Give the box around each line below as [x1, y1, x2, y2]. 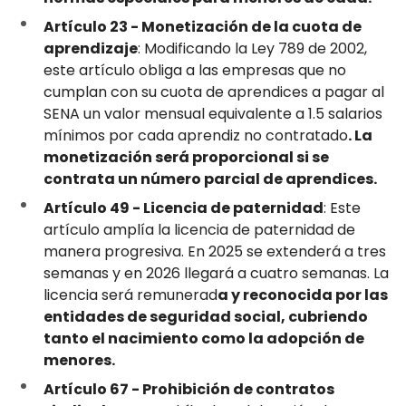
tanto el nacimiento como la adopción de [43, 328, 364, 349]
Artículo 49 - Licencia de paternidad [43, 198, 324, 218]
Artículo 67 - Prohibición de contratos [43, 379, 334, 400]
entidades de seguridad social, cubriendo [43, 306, 368, 327]
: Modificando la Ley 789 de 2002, [138, 38, 367, 59]
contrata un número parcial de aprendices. [43, 169, 377, 189]
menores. [43, 350, 115, 371]
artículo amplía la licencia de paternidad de [43, 219, 355, 240]
